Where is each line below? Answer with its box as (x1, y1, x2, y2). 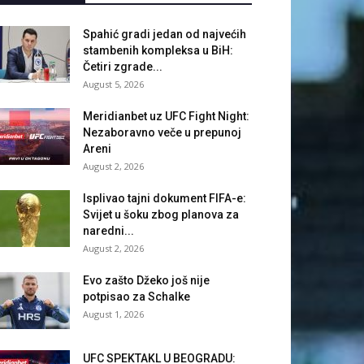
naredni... (83, 224, 134, 238)
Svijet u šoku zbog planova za (83, 208, 239, 222)
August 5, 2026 (83, 78, 144, 91)
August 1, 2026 (83, 308, 144, 321)
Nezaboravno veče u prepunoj (83, 126, 241, 140)
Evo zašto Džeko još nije (83, 274, 210, 288)
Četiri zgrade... (83, 60, 162, 74)
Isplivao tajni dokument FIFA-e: (83, 192, 246, 206)
